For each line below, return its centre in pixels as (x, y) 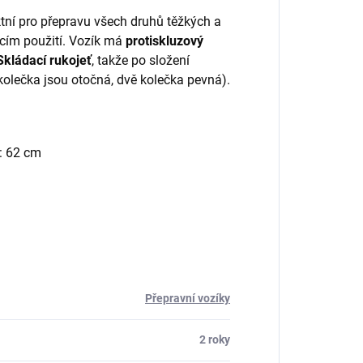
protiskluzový (164, 41)
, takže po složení (141, 60)
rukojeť (70, 60)
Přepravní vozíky (188, 299)
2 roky (215, 340)
